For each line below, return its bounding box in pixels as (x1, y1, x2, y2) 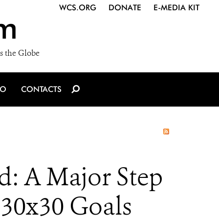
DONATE (109, 3, 141, 12)
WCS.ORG (59, 3, 96, 12)
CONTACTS (21, 85, 62, 94)
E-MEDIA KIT (153, 3, 199, 12)
